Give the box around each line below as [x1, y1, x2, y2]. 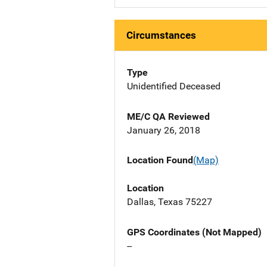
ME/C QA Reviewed [127, 111, 210, 123]
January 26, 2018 [127, 125, 200, 136]
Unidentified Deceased [127, 80, 221, 92]
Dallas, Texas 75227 [127, 195, 212, 207]
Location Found [127, 154, 193, 166]
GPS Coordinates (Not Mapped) [127, 226, 262, 238]
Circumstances [126, 29, 196, 42]
